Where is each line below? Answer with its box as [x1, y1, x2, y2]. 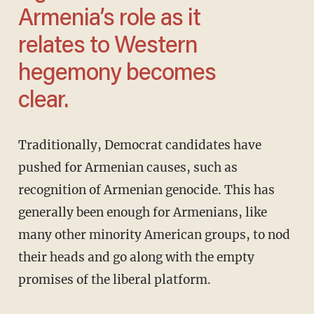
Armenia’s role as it [18, 8, 200, 32]
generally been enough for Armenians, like [18, 205, 267, 221]
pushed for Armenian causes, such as [18, 160, 238, 176]
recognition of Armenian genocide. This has [18, 182, 275, 198]
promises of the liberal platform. [18, 272, 211, 288]
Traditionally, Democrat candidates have [18, 137, 27, 153]
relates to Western [18, 35, 198, 60]
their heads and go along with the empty [18, 250, 254, 266]
